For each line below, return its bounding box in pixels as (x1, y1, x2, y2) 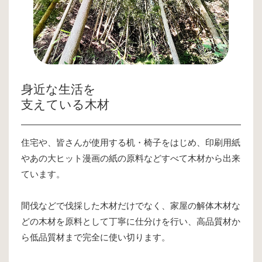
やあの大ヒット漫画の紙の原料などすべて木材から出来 (20, 153, 240, 163)
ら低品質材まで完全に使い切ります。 (20, 232, 170, 242)
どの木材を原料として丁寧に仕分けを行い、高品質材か (20, 216, 240, 226)
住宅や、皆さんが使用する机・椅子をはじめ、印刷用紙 (20, 137, 240, 147)
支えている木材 (20, 97, 109, 111)
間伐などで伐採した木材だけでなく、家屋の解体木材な (20, 200, 240, 211)
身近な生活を (20, 82, 96, 96)
